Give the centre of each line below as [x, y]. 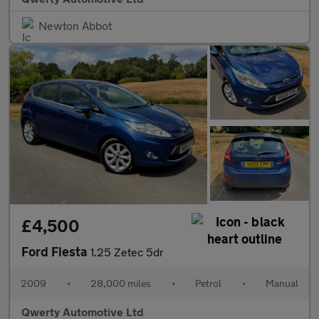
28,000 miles [121, 283]
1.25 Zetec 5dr [127, 251]
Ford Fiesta [56, 251]
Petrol [208, 283]
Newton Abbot [75, 26]
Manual [282, 283]
